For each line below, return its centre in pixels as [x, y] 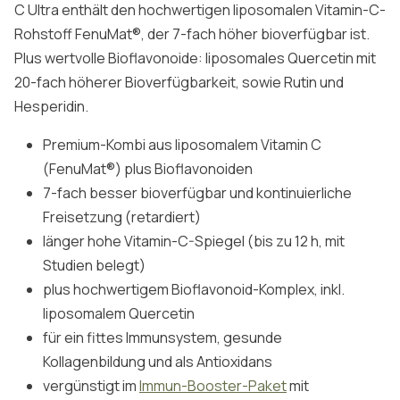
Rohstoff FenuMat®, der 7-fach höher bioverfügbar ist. [192, 34]
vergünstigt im [91, 386]
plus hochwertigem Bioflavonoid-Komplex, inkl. [194, 289]
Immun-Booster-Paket [213, 386]
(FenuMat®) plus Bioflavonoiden [148, 169]
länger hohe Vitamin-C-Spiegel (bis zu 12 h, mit [194, 241]
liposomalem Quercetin [120, 313]
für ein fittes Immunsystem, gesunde [162, 337]
